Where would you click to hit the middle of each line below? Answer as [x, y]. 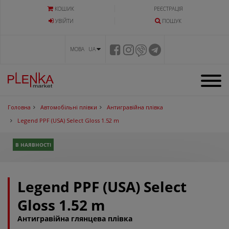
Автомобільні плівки [69, 107]
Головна [19, 107]
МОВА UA [83, 49]
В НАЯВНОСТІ [33, 145]
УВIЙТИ [64, 21]
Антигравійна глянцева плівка [75, 219]
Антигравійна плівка [135, 107]
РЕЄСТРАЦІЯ [168, 9]
